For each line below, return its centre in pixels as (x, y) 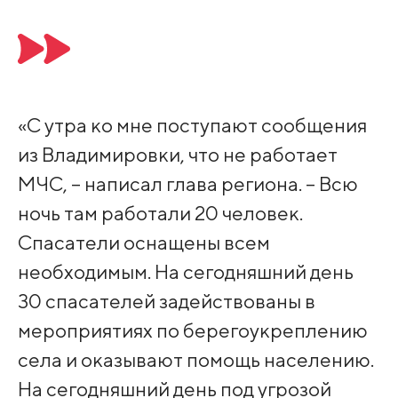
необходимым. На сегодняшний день (185, 272)
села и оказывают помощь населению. (195, 360)
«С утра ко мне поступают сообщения (192, 125)
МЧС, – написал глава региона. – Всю (187, 184)
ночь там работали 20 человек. (160, 213)
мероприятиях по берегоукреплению (192, 330)
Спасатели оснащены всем (143, 243)
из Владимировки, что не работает (177, 155)
